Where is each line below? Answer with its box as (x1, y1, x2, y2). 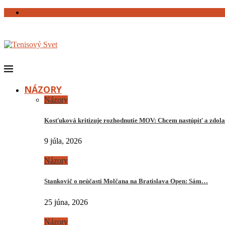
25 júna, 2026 (44, 197, 88, 206)
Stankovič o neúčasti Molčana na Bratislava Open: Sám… (44, 177, 208, 185)
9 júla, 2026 (44, 137, 82, 146)
